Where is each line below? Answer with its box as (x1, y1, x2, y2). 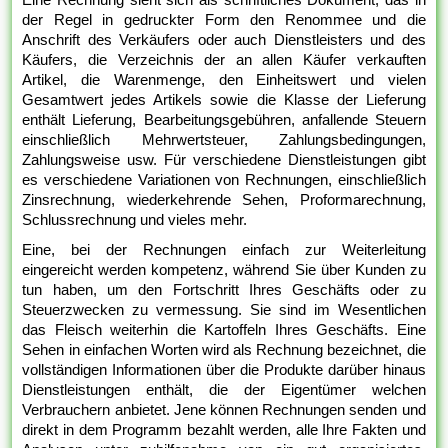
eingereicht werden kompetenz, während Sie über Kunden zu (22, 261, 426, 279)
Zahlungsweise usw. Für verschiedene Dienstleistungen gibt (22, 151, 426, 169)
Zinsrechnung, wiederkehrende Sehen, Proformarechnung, (22, 191, 426, 209)
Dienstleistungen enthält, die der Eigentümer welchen (22, 381, 426, 399)
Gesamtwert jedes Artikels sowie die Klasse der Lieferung (22, 91, 426, 109)
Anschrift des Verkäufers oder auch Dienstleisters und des (22, 31, 426, 49)
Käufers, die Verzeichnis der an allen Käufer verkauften (22, 51, 426, 69)
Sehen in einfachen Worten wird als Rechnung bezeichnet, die (22, 341, 426, 359)
